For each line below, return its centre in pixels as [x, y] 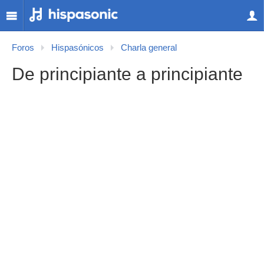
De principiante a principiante [127, 74]
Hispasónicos [77, 48]
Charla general [149, 48]
